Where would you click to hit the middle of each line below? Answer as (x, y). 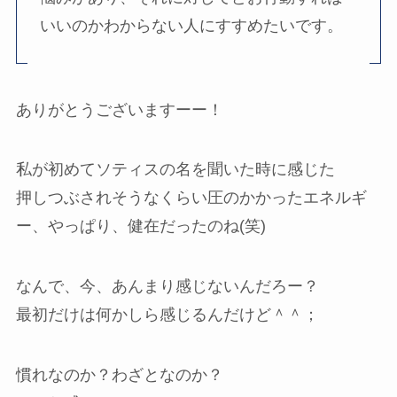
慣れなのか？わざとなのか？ (119, 375)
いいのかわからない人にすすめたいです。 (191, 25)
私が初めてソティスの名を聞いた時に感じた (175, 170)
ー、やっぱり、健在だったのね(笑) (140, 226)
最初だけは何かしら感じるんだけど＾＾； (167, 315)
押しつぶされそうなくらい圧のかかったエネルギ (191, 198)
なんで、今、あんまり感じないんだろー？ (167, 287)
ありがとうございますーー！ (119, 109)
